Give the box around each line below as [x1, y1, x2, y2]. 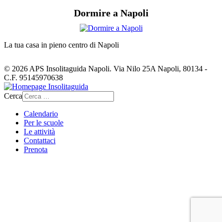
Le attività [24, 127, 55, 136]
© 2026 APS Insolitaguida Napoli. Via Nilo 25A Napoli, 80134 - [4, 64, 207, 73]
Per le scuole [24, 118, 63, 127]
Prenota [24, 145, 48, 154]
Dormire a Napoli [73, 7, 149, 19]
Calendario [24, 110, 58, 118]
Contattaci [24, 136, 55, 145]
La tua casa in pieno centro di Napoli [4, 41, 119, 50]
